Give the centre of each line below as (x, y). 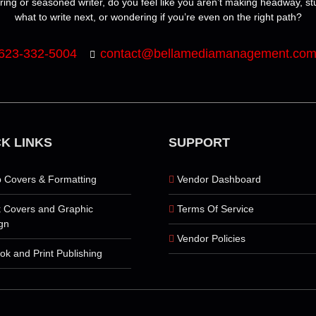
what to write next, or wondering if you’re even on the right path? (158, 17)
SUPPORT (199, 142)
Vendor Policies (211, 238)
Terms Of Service (215, 208)
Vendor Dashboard (219, 179)
